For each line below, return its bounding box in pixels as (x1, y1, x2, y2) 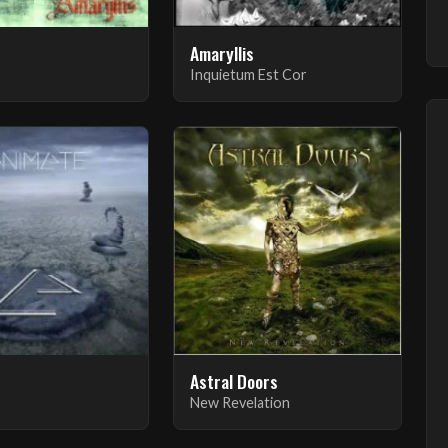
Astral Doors (189, 367, 278, 394)
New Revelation (189, 393, 290, 411)
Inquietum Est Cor (189, 66, 307, 84)
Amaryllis (189, 40, 254, 67)
